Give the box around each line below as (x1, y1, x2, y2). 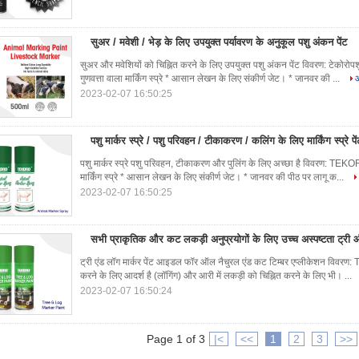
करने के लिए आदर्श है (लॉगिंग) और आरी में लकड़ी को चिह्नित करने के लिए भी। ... (80, 270, 354, 281)
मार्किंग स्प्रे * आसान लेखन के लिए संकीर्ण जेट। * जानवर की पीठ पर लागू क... (80, 171, 346, 183)
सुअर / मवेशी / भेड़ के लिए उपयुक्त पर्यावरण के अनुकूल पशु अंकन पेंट (91, 36, 347, 48)
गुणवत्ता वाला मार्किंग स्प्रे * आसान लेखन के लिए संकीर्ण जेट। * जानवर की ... (80, 73, 342, 84)
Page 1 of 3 (147, 333, 205, 345)
